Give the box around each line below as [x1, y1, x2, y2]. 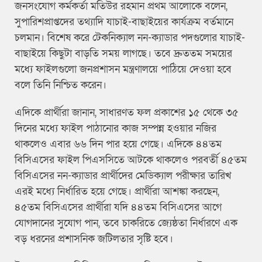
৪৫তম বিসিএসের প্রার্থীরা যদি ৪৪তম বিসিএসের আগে [15, 201, 222, 215]
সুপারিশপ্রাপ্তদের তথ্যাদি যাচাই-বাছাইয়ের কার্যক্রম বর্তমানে [15, 15, 233, 29]
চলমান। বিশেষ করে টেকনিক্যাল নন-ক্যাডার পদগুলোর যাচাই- [15, 31, 245, 45]
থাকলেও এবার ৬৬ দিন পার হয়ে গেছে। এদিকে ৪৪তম [15, 137, 222, 151]
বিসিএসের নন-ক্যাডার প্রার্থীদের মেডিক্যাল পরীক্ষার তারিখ [15, 169, 232, 183]
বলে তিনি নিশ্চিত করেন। [15, 78, 106, 92]
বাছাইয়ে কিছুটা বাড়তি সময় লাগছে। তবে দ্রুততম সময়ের [15, 47, 232, 61]
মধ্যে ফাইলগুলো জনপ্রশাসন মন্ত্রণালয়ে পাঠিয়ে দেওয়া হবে [15, 63, 232, 77]
